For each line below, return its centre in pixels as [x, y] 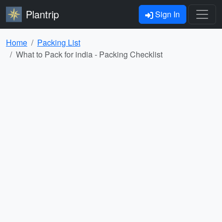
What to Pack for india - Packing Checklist [89, 54]
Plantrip [42, 14]
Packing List [59, 42]
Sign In [166, 14]
